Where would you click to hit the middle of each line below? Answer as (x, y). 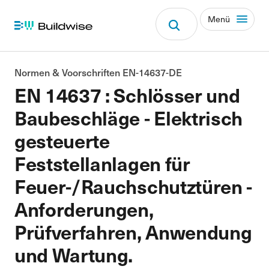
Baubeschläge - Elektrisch (128, 117)
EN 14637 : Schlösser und (127, 95)
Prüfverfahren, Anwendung (133, 231)
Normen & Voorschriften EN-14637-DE (98, 72)
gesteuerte (62, 140)
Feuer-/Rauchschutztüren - (133, 186)
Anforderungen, (84, 209)
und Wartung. (74, 254)
